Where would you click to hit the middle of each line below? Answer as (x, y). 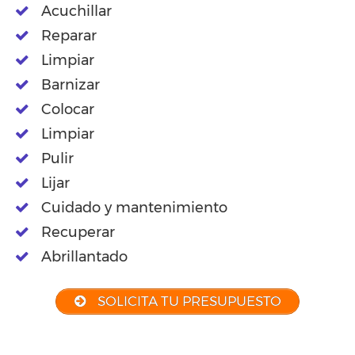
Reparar (69, 36)
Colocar (68, 110)
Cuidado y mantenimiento (134, 208)
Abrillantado (84, 257)
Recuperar (78, 233)
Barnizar (71, 85)
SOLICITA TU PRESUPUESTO (187, 302)
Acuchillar (76, 11)
